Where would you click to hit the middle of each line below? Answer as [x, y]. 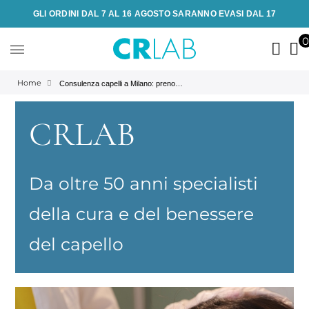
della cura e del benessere [142, 213]
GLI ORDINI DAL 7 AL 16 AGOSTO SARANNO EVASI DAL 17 [154, 13]
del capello [77, 244]
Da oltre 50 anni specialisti [144, 183]
